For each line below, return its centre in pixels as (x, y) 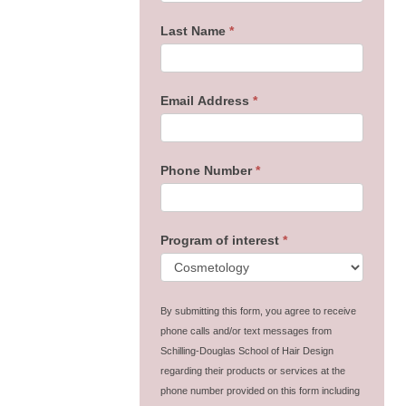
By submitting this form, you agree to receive (258, 310)
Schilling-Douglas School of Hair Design (246, 350)
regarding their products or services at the (252, 370)
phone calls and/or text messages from (246, 330)
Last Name (194, 30)
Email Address (206, 100)
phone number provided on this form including (260, 390)
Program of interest (221, 240)
